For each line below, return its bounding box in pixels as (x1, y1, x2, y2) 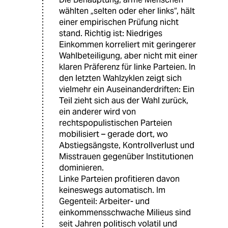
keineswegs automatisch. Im (59, 184, 165, 195)
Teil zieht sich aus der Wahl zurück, (59, 95, 188, 106)
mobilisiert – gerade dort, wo (59, 128, 168, 139)
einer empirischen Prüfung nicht (59, 16, 179, 27)
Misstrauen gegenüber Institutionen (59, 151, 193, 162)
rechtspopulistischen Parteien (59, 117, 172, 128)
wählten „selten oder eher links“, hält (59, 5, 195, 16)
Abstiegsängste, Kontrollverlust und (59, 139, 194, 151)
